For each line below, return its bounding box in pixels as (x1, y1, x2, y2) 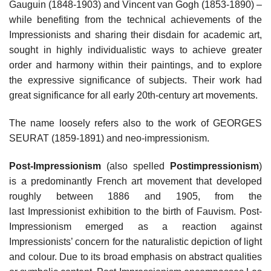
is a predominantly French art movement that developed (9, 175, 262, 186)
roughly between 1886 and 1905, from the (9, 191, 262, 201)
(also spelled (101, 160, 170, 171)
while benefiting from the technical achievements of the (9, 15, 262, 25)
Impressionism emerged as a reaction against (9, 221, 262, 232)
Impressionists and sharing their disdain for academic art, (9, 30, 262, 41)
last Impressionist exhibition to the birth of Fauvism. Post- (9, 206, 262, 217)
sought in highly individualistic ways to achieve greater (9, 45, 262, 56)
